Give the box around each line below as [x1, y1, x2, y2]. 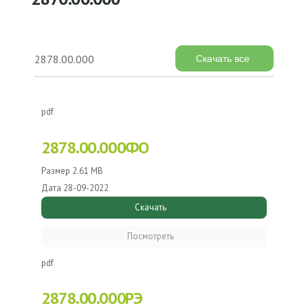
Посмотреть [127, 230, 174, 242]
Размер [41, 164, 70, 177]
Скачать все [196, 52, 250, 64]
